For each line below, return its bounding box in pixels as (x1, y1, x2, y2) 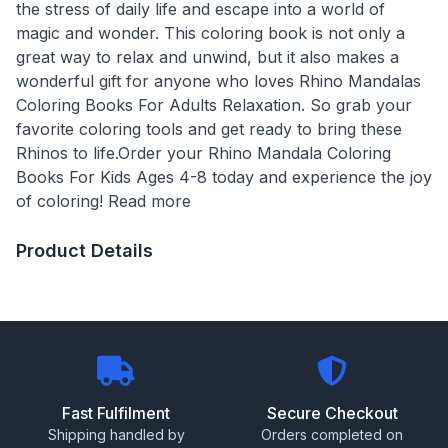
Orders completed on (261, 425, 403, 443)
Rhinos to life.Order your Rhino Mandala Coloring (16, 142, 391, 163)
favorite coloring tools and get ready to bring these (16, 118, 402, 139)
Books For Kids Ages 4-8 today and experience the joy (16, 166, 432, 187)
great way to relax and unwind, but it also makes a (16, 46, 399, 67)
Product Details (16, 239, 153, 261)
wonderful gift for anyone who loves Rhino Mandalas (16, 70, 421, 91)
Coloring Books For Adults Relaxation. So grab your (16, 94, 412, 115)
